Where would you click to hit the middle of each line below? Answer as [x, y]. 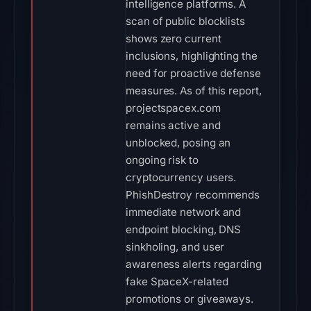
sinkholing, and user [175, 247]
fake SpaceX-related [177, 281]
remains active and [173, 125]
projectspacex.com [173, 108]
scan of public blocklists [185, 21]
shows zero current [174, 39]
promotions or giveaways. [190, 299]
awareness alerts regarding [194, 264]
